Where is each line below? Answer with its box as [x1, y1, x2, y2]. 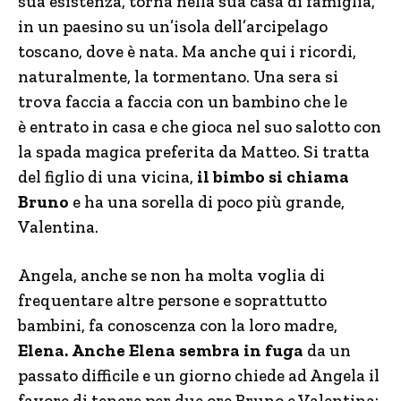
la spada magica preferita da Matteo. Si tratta [18, 141, 370, 162]
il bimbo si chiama [197, 166, 349, 187]
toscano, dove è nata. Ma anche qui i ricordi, [18, 41, 356, 62]
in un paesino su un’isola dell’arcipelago [18, 16, 328, 37]
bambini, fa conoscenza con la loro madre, [18, 315, 337, 336]
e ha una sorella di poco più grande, [69, 192, 345, 212]
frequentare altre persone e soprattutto [18, 290, 327, 311]
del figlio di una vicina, [18, 166, 197, 187]
